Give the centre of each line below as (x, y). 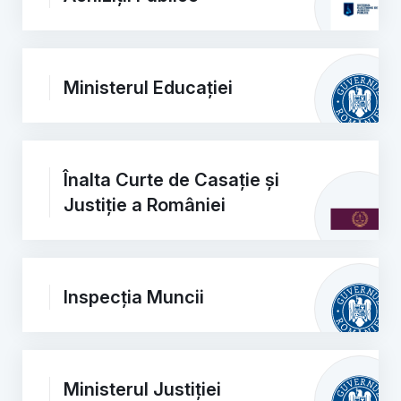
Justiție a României (145, 205)
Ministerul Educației (148, 88)
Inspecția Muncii (134, 297)
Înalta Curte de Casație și (171, 180)
